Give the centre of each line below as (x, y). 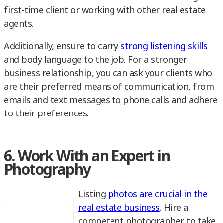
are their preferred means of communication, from (109, 86)
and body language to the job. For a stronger (95, 59)
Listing (93, 194)
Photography (47, 169)
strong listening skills (164, 46)
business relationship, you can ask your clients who (108, 73)
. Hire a (174, 207)
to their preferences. (46, 113)
